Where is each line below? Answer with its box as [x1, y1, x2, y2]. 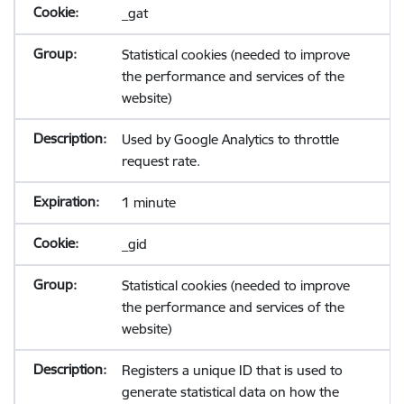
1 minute [121, 194, 176, 211]
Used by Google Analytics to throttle [121, 131, 339, 148]
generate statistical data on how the [121, 383, 339, 400]
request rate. [121, 152, 200, 170]
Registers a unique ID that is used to [121, 362, 343, 379]
